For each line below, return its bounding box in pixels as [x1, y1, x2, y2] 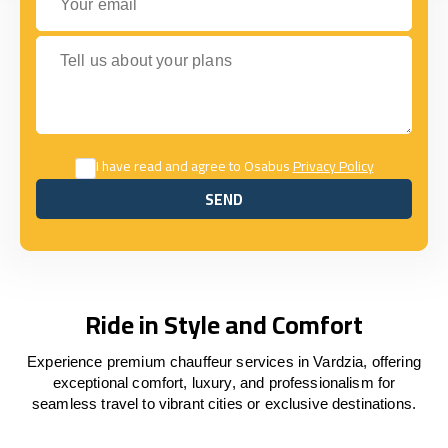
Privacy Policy [292, 153, 374, 179]
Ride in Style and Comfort [85, 301, 363, 348]
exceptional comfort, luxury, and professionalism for [52, 374, 396, 391]
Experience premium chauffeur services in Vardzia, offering [27, 353, 421, 370]
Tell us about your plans [35, 36, 203, 53]
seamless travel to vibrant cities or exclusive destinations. [32, 395, 416, 412]
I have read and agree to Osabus [95, 153, 293, 179]
